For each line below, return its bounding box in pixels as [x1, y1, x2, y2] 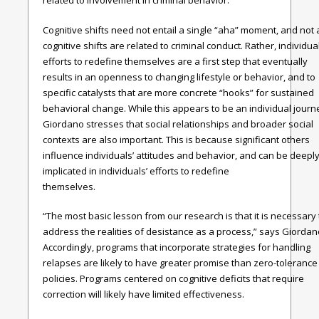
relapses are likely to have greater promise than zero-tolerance [43, 256, 318, 270]
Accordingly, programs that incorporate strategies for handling [43, 241, 310, 254]
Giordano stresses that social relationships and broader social [43, 117, 313, 130]
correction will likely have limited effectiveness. [43, 288, 244, 301]
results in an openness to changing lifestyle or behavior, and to [43, 70, 315, 83]
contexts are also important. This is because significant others [43, 132, 310, 146]
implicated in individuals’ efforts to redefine [43, 164, 229, 177]
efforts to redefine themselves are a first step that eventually [43, 54, 308, 68]
